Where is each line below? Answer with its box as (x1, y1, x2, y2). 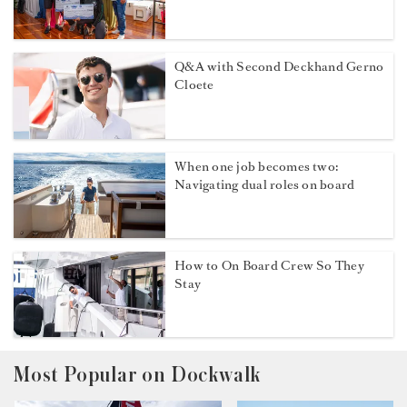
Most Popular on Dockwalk (14, 363, 262, 386)
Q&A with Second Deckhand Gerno (174, 58, 384, 76)
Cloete (174, 76, 214, 94)
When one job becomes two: (174, 157, 340, 175)
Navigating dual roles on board (174, 175, 355, 194)
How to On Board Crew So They (174, 256, 364, 274)
